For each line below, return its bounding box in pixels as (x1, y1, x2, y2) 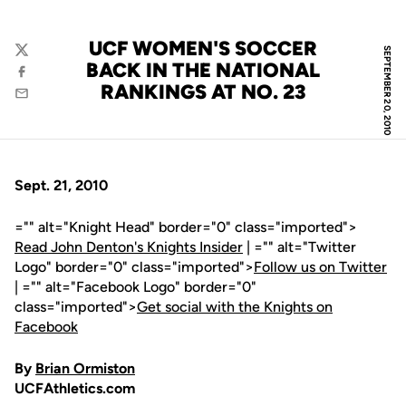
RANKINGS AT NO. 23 (101, 80, 305, 104)
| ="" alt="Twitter (243, 238, 356, 256)
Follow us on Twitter (254, 258, 387, 275)
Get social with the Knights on (137, 298, 333, 315)
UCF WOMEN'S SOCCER (89, 36, 317, 61)
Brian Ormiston (35, 360, 135, 377)
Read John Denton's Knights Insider (14, 238, 243, 256)
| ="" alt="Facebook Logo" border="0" (14, 278, 256, 295)
